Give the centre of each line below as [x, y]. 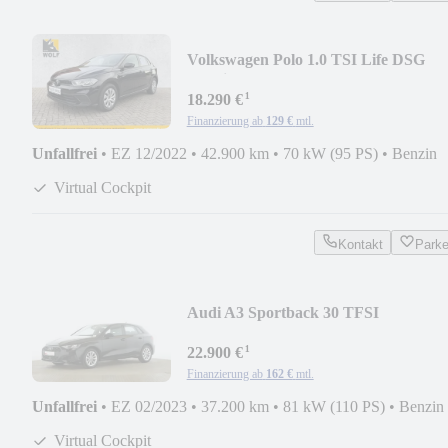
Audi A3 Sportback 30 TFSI [282, 312]
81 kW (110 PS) [334, 406]
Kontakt [360, 244]
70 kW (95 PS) [330, 153]
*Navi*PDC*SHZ [247, 79]
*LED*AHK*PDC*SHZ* [274, 332]
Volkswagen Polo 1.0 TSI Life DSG [305, 59]
